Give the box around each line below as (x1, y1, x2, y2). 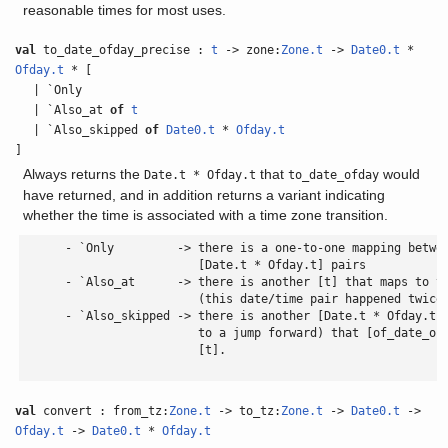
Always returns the (22, 166, 144, 182)
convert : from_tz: (36, 404, 170, 418)
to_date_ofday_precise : (36, 43, 212, 57)
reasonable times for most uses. (22, 2, 226, 18)
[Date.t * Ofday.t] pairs (22, 258, 366, 272)
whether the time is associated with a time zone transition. (22, 207, 388, 223)
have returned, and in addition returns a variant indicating (22, 187, 385, 203)
